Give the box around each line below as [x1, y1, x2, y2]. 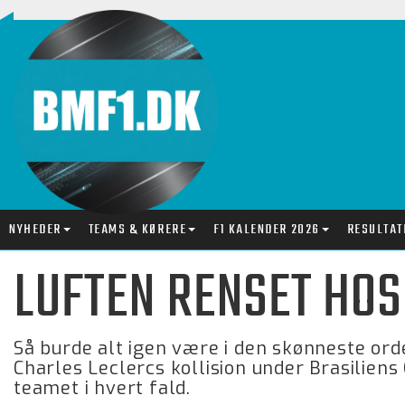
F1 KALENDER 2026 [213, 219, 320, 240]
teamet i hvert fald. [14, 376, 192, 400]
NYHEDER [9, 219, 61, 240]
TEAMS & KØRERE [88, 219, 187, 240]
